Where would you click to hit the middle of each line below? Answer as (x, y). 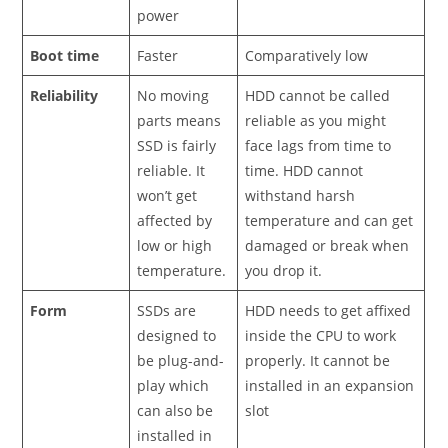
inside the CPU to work (321, 335)
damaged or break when (327, 245)
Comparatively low (307, 55)
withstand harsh (300, 195)
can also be (175, 410)
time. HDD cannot (304, 170)
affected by (175, 220)
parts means (179, 120)
